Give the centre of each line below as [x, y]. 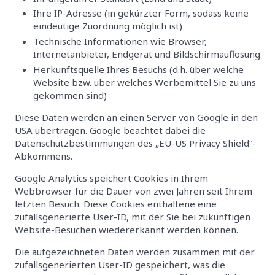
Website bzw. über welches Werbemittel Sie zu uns [145, 82]
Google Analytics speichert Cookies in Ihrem [111, 178]
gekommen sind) [70, 95]
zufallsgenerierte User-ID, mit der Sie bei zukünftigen [133, 216]
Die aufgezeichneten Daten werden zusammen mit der [135, 251]
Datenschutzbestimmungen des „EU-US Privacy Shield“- [135, 143]
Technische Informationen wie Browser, [120, 41]
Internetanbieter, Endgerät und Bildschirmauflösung [147, 54]
